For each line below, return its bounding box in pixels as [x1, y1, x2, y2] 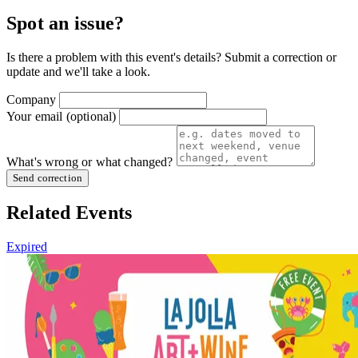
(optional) [66, 109, 117, 123]
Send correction [13, 171, 82, 184]
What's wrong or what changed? [6, 154, 173, 169]
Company [6, 92, 56, 106]
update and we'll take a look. [6, 64, 150, 78]
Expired [6, 240, 48, 254]
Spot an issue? [6, 12, 125, 34]
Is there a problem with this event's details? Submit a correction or [6, 50, 336, 64]
